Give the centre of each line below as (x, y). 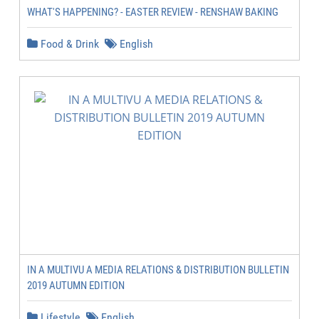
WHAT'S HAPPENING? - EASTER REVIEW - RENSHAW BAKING (153, 12)
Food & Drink (68, 44)
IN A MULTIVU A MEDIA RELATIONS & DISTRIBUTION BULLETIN (158, 270)
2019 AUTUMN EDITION (76, 286)
